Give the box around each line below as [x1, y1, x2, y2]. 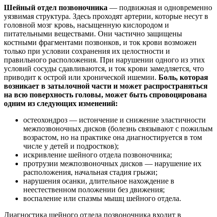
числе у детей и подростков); [23, 142, 119, 151]
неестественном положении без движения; [23, 186, 165, 194]
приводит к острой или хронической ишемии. [4, 73, 158, 82]
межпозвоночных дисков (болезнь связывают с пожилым [23, 124, 213, 133]
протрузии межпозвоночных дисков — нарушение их [23, 159, 201, 168]
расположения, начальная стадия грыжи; [23, 168, 157, 177]
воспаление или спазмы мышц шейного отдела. [23, 194, 181, 203]
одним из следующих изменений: [4, 99, 118, 108]
